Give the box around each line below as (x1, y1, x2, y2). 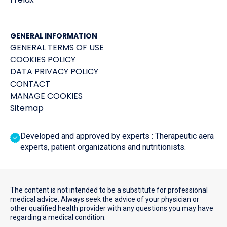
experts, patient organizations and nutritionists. (20, 142, 186, 152)
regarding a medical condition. (10, 213, 106, 221)
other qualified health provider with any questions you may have (10, 204, 213, 212)
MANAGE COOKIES (10, 90, 83, 102)
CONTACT (10, 78, 50, 90)
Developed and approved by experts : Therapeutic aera (20, 131, 214, 141)
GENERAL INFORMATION (10, 30, 97, 41)
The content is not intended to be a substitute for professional (10, 185, 208, 194)
